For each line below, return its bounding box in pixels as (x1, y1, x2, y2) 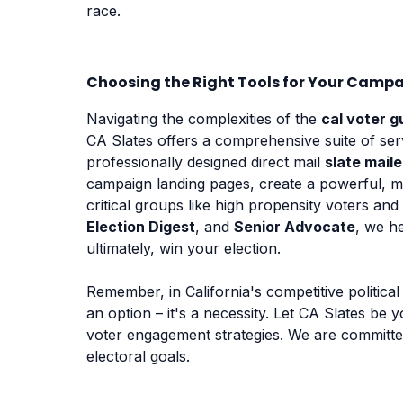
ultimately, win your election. (86, 238, 281, 257)
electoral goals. (86, 346, 190, 365)
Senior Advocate (234, 217, 355, 236)
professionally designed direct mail (86, 152, 325, 171)
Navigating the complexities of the (86, 109, 321, 128)
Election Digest (86, 217, 195, 236)
